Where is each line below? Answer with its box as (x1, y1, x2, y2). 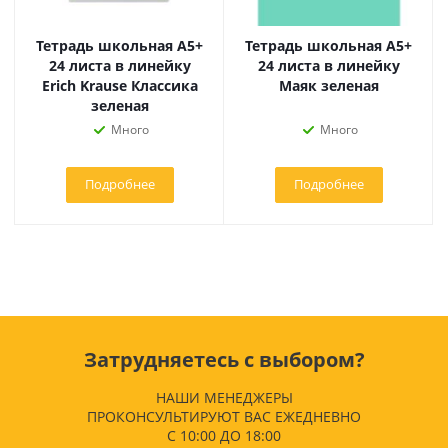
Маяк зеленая (278, 76, 379, 95)
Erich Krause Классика (41, 76, 198, 95)
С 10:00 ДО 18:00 (167, 426, 281, 445)
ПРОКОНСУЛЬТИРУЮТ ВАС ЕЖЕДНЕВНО (87, 407, 361, 426)
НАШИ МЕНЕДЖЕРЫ (155, 388, 293, 407)
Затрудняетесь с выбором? (83, 346, 365, 373)
